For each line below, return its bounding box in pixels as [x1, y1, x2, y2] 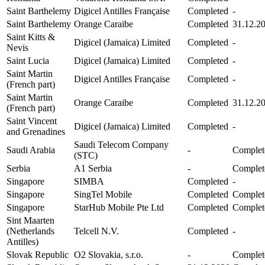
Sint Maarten [7, 215, 54, 225]
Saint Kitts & [7, 31, 55, 42]
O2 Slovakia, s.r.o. [74, 249, 143, 260]
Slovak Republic [7, 249, 69, 260]
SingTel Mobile [74, 189, 132, 199]
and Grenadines [7, 126, 65, 137]
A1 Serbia [74, 163, 112, 173]
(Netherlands [7, 225, 54, 236]
